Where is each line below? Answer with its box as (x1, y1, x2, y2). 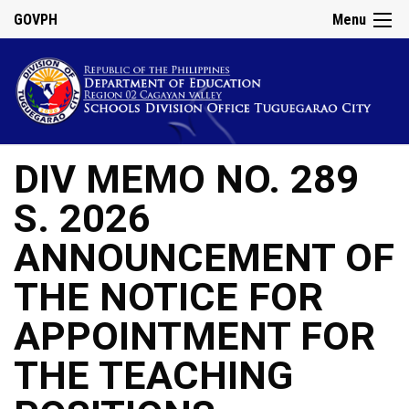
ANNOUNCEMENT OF (14, 235, 394, 282)
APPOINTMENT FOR (14, 313, 375, 361)
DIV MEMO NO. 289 (14, 156, 359, 204)
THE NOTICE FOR (14, 274, 323, 321)
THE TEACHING (14, 352, 293, 400)
